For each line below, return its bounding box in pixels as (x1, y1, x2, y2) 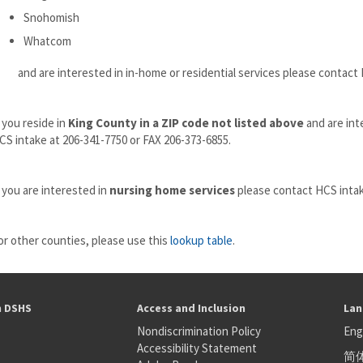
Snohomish (23, 10, 79, 25)
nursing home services (109, 182, 235, 198)
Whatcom (23, 33, 71, 49)
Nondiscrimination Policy (136, 323, 261, 339)
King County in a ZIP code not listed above (68, 115, 304, 130)
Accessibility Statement (136, 340, 257, 356)
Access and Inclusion (136, 301, 246, 315)
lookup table (170, 233, 233, 248)
